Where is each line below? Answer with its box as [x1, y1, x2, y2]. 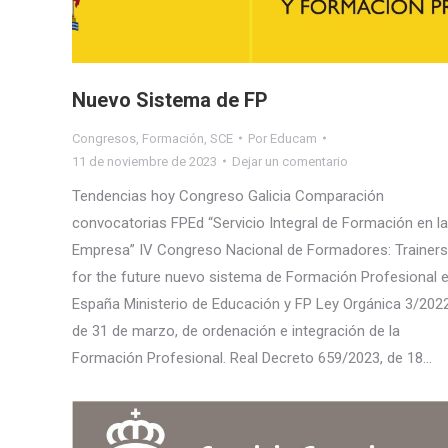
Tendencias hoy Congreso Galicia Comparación [72, 186, 384, 205]
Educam [270, 130, 317, 146]
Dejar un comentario [232, 153, 348, 169]
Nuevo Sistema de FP [72, 87, 268, 112]
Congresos [72, 130, 136, 146]
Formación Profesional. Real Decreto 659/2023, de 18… [72, 348, 432, 367]
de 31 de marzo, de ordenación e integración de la [72, 321, 400, 340]
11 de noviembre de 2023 [72, 153, 217, 169]
